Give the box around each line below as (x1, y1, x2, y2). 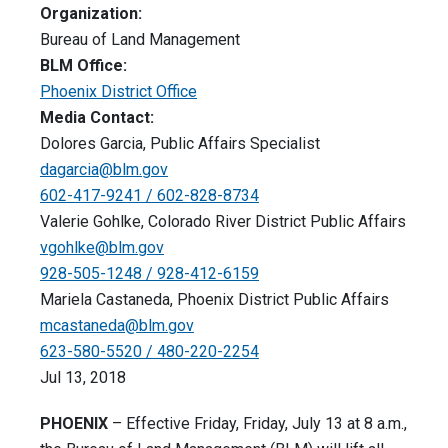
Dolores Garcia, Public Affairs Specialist (40, 134, 320, 154)
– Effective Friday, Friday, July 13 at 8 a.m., (108, 414, 407, 434)
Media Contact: (40, 108, 154, 128)
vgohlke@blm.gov (40, 238, 164, 258)
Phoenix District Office (40, 82, 197, 102)
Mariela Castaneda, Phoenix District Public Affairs (40, 290, 389, 310)
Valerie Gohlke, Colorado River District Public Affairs (40, 212, 406, 232)
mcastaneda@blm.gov (40, 316, 194, 336)
